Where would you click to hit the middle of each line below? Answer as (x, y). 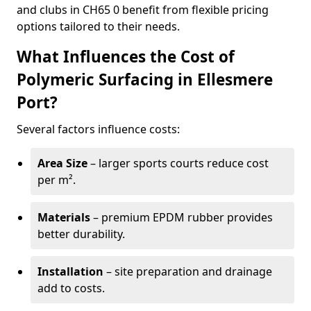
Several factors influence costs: (98, 129)
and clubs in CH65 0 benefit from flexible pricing (143, 10)
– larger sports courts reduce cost (178, 163)
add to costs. (71, 288)
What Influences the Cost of (126, 57)
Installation (70, 271)
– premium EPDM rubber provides (182, 217)
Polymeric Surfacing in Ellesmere (145, 79)
